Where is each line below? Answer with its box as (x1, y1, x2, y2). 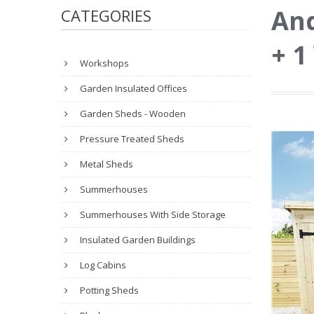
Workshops (78, 57, 129, 69)
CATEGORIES (61, 5, 151, 26)
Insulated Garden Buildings (78, 233, 196, 246)
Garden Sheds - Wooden (78, 107, 186, 120)
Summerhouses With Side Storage (78, 208, 226, 221)
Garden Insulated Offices (78, 82, 187, 95)
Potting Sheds (78, 284, 139, 296)
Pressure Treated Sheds (78, 132, 184, 145)
